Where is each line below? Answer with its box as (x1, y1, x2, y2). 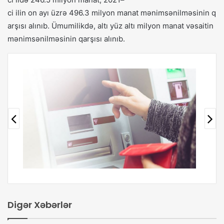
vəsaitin (186, 21, 213, 31)
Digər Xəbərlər (7, 198, 72, 211)
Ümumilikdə (51, 21, 93, 31)
